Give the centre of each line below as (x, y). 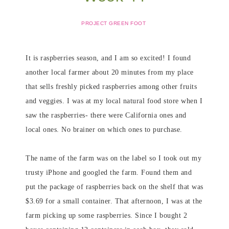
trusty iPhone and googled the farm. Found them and (109, 173)
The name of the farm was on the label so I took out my (113, 158)
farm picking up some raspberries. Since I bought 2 (106, 215)
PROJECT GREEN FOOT (113, 23)
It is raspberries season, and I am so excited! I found (108, 58)
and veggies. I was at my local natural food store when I (114, 101)
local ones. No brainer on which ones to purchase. (104, 130)
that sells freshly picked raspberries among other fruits (111, 87)
